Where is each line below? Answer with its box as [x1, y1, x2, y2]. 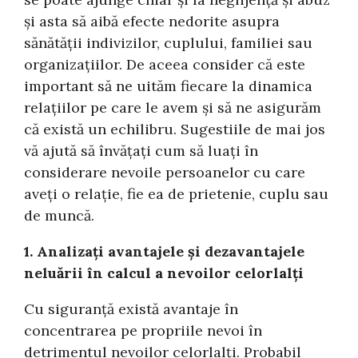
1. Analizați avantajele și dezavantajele [24, 241, 305, 261]
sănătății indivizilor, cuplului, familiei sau [24, 33, 313, 52]
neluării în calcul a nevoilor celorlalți [24, 263, 304, 282]
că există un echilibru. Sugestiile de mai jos [24, 119, 326, 138]
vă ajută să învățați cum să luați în [24, 141, 259, 160]
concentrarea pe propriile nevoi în [24, 320, 263, 340]
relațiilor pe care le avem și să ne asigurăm [24, 97, 322, 117]
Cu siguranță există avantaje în [24, 299, 239, 318]
